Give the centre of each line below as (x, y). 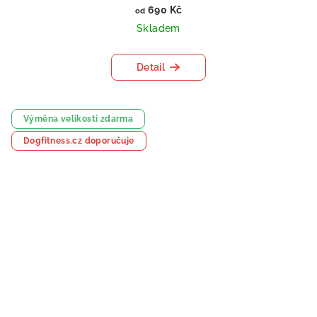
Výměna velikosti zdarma (79, 119)
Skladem (158, 29)
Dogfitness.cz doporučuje (79, 141)
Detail (151, 68)
